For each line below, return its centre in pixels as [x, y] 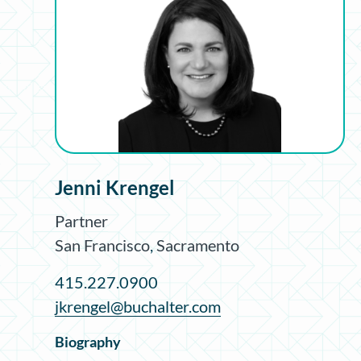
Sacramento [198, 245]
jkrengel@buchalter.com [138, 306]
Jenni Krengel [115, 187]
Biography [88, 341]
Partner [81, 220]
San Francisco [102, 245]
